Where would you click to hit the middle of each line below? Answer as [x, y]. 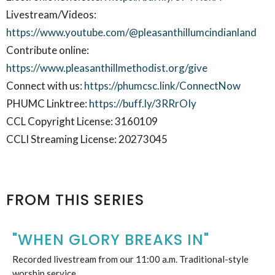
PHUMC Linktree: [48, 103]
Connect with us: [45, 85]
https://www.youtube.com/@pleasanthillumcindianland [131, 32]
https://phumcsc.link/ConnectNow [162, 85]
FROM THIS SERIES [75, 199]
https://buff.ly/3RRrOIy [143, 103]
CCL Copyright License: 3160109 [82, 121]
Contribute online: [48, 50]
